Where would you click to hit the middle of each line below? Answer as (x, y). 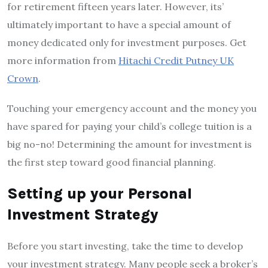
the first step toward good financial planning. (112, 162)
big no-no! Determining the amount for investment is (130, 144)
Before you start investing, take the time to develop (125, 246)
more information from (63, 60)
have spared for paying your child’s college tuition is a (130, 126)
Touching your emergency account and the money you (132, 108)
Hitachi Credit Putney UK (176, 60)
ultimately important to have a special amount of (119, 24)
